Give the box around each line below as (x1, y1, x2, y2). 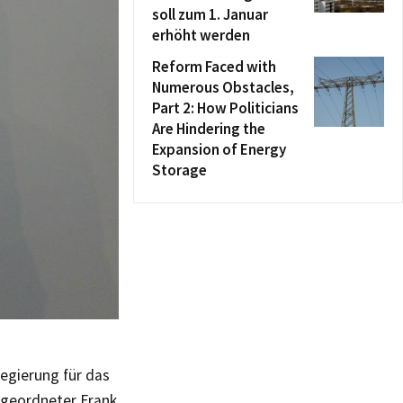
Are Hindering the (152, 119, 265, 139)
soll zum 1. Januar (152, 4, 268, 24)
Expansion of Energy (152, 139, 286, 159)
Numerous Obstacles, (152, 77, 294, 97)
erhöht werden (152, 25, 250, 45)
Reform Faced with (152, 57, 276, 76)
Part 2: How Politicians (152, 98, 299, 118)
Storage (152, 160, 207, 180)
